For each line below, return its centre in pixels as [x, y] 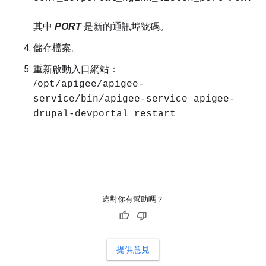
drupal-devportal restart [104, 114]
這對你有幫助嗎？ [133, 199]
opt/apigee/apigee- [91, 84]
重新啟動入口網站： [76, 69]
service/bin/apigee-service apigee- [134, 99]
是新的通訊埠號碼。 [125, 26]
